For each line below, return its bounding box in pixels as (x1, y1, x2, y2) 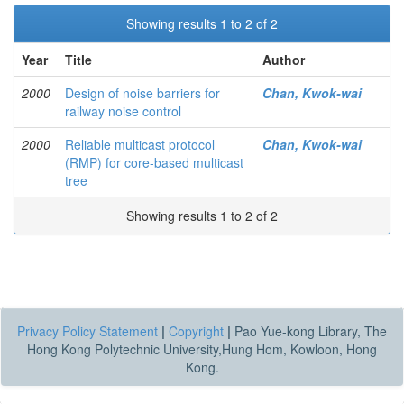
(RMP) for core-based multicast (65, 153, 243, 171)
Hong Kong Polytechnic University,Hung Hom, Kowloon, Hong (27, 340, 377, 358)
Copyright (169, 322, 224, 340)
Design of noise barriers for (65, 84, 220, 102)
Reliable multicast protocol (65, 135, 215, 153)
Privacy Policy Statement (17, 322, 158, 340)
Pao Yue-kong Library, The (231, 322, 387, 340)
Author (262, 50, 305, 69)
